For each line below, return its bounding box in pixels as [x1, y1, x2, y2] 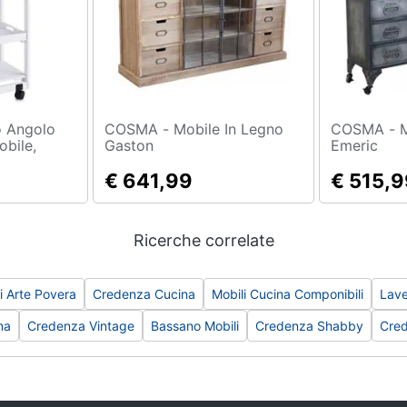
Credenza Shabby [255, 318, 363, 333]
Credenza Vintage [27, 318, 134, 333]
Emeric [330, 136, 378, 154]
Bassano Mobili [151, 318, 239, 333]
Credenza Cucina [93, 286, 195, 302]
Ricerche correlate [133, 231, 274, 250]
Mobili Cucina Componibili [212, 286, 363, 302]
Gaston [104, 136, 154, 154]
